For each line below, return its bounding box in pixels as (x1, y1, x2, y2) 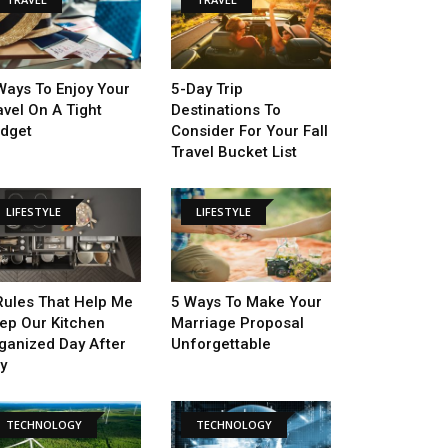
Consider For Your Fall (171, 122, 328, 141)
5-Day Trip (171, 80, 243, 99)
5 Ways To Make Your (171, 292, 322, 311)
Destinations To (171, 101, 281, 120)
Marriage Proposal (171, 313, 304, 332)
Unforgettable (171, 334, 271, 353)
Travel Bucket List (171, 143, 297, 162)
